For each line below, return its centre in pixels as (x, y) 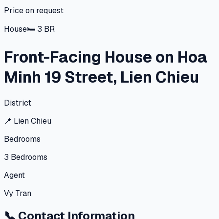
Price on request (34, 11)
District (18, 103)
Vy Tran (18, 193)
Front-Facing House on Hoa (106, 57)
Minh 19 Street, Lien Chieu (101, 77)
